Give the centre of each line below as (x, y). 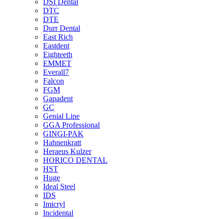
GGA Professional (71, 125)
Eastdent (56, 46)
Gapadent (58, 99)
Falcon (54, 81)
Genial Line (61, 116)
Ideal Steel (59, 186)
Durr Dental (62, 28)
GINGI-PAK (63, 134)
